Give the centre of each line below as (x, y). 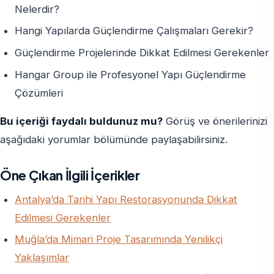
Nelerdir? (37, 9)
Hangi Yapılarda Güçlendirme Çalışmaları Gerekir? (134, 31)
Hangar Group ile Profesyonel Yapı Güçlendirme (130, 74)
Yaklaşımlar (42, 258)
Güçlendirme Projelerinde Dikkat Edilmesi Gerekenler (142, 52)
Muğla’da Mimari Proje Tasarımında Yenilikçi (119, 239)
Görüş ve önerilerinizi (215, 121)
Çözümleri (39, 93)
